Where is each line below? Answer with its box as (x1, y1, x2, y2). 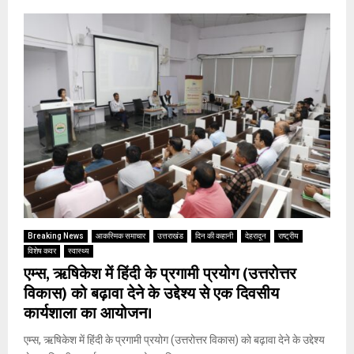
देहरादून (245, 231, 266, 240)
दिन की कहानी (195, 231, 233, 240)
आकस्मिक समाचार (96, 231, 145, 240)
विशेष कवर (28, 246, 56, 255)
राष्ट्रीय (278, 231, 299, 240)
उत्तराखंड (157, 231, 183, 240)
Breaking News (28, 231, 84, 240)
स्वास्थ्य (68, 246, 89, 255)
